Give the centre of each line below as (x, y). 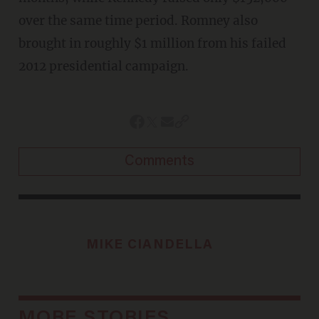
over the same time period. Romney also (138, 20)
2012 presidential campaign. (103, 66)
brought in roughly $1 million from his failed (152, 43)
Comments (159, 161)
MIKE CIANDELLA (150, 245)
